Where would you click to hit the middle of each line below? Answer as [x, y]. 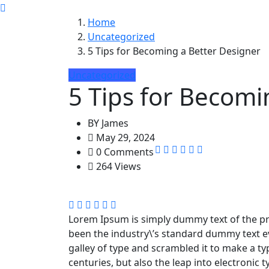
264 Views [117, 167]
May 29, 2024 [124, 138]
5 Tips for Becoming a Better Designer [174, 51]
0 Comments [124, 152]
